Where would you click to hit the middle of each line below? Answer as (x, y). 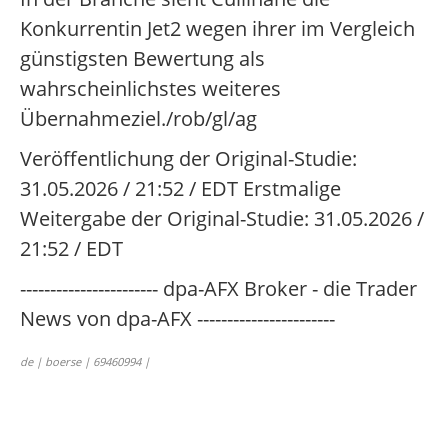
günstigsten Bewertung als (142, 58)
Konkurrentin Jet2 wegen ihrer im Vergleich (217, 28)
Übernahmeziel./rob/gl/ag (138, 118)
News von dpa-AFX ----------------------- (177, 318)
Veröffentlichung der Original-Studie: (188, 158)
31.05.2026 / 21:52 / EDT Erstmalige (180, 188)
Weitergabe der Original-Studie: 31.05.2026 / (222, 218)
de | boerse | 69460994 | (85, 361)
